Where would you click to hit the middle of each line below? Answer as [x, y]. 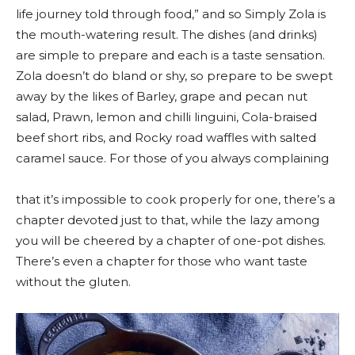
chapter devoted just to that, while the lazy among [168, 219]
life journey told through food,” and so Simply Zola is [171, 13]
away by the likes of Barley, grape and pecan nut [162, 96]
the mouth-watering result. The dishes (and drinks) [167, 34]
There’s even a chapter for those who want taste [162, 261]
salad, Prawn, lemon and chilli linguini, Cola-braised [166, 116]
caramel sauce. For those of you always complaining [172, 158]
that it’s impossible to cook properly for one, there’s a [176, 199]
